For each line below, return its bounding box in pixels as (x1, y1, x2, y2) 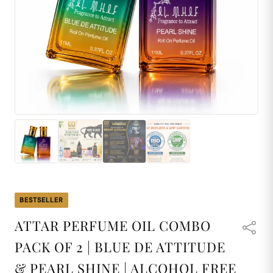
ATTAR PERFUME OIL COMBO (15, 216, 211, 235)
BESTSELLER (19, 196, 63, 204)
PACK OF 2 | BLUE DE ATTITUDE (15, 238, 225, 256)
